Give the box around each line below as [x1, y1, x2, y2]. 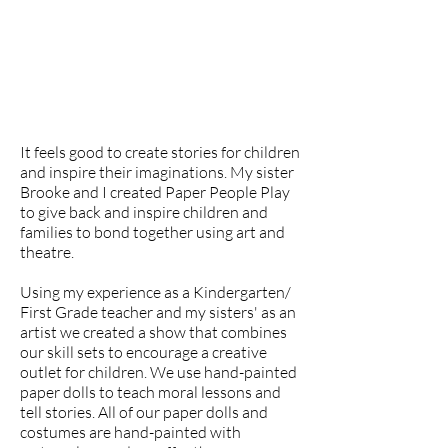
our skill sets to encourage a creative [20, 342, 267, 362]
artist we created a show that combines [20, 322, 287, 342]
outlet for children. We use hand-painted [20, 362, 297, 382]
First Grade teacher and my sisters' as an [20, 302, 296, 322]
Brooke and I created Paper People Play [20, 182, 290, 202]
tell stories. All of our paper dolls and [20, 402, 268, 422]
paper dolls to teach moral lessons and [20, 382, 281, 402]
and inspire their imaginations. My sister [20, 162, 294, 182]
